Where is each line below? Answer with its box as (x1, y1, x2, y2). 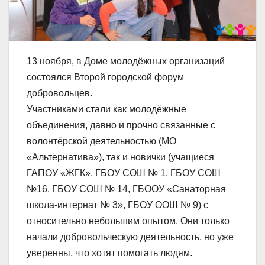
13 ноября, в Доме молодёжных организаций (27, 56, 225, 66)
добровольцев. (27, 88, 92, 98)
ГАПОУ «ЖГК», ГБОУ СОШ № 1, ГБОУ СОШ (27, 167, 221, 178)
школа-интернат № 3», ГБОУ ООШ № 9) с (27, 199, 208, 210)
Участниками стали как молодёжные (27, 104, 186, 114)
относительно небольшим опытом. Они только (27, 215, 230, 226)
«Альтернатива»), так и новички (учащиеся (27, 151, 214, 162)
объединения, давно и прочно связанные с (27, 119, 215, 130)
